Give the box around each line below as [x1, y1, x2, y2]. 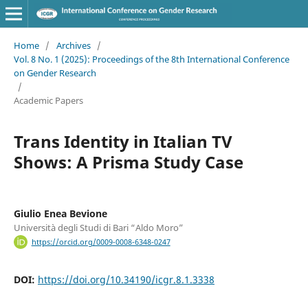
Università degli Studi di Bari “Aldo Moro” [13, 221, 184, 234]
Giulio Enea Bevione [13, 206, 107, 220]
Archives [56, 38, 91, 52]
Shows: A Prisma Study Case [13, 150, 243, 173]
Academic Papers [13, 93, 83, 107]
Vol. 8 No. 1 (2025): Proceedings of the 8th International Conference [13, 52, 289, 65]
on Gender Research [13, 66, 96, 79]
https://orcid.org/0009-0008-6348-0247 [31, 237, 170, 247]
